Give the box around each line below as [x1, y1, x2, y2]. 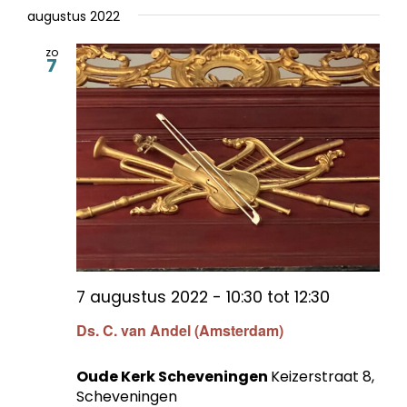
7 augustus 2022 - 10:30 [76, 285, 263, 308]
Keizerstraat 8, [271, 365, 374, 387]
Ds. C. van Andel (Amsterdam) [76, 319, 283, 341]
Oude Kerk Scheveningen [76, 365, 271, 387]
